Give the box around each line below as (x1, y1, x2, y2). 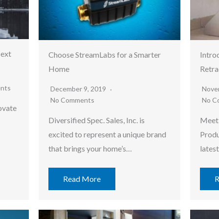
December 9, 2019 (50, 84, 108, 93)
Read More (63, 174, 101, 183)
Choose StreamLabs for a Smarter (48, 49, 161, 59)
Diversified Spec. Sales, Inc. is (48, 115, 145, 125)
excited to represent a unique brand (48, 129, 166, 139)
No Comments (50, 95, 94, 104)
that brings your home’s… (48, 143, 132, 153)
